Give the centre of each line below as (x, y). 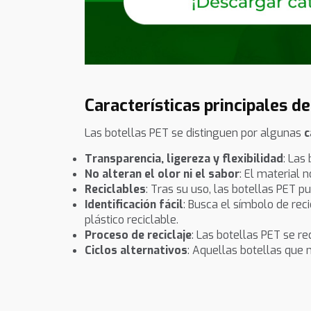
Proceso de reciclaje (138, 235)
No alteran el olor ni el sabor (162, 174)
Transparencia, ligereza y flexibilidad (184, 159)
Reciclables (115, 190)
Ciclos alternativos (136, 251)
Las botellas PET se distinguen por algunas (194, 133)
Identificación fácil (134, 205)
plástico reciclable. (132, 220)
